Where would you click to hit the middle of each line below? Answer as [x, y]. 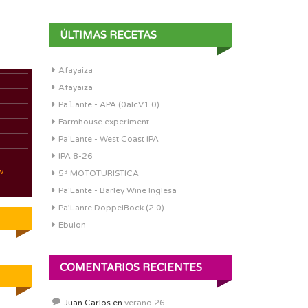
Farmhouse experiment [104, 122]
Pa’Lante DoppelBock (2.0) [111, 208]
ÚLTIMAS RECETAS [108, 35]
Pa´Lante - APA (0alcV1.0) [109, 104]
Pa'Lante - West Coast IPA [109, 139]
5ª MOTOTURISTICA [99, 173]
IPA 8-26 [76, 156]
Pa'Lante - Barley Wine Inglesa [118, 190]
